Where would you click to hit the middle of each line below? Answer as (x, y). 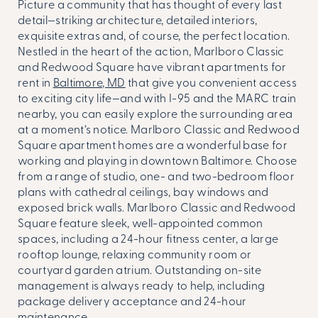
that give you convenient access (211, 84)
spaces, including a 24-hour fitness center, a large (148, 240)
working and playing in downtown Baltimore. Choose (158, 162)
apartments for (247, 68)
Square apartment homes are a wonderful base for (153, 146)
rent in (35, 84)
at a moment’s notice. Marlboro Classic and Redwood (159, 131)
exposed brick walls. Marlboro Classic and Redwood (157, 209)
